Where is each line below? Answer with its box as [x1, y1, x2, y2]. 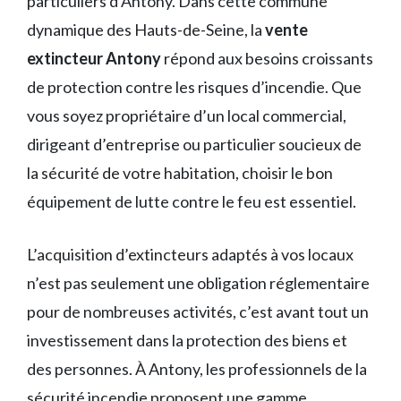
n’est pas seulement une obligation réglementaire [27, 272, 370, 293]
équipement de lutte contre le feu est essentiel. [27, 191, 356, 211]
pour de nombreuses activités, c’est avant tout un [27, 301, 369, 321]
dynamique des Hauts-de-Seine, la [27, 19, 265, 39]
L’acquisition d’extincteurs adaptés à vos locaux [27, 243, 354, 264]
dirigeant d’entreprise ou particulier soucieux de [27, 133, 362, 154]
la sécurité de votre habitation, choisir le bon [27, 162, 333, 183]
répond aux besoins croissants [161, 47, 373, 68]
